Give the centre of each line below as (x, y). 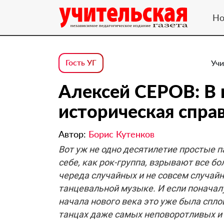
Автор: (73, 134)
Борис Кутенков (121, 134)
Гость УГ (81, 62)
